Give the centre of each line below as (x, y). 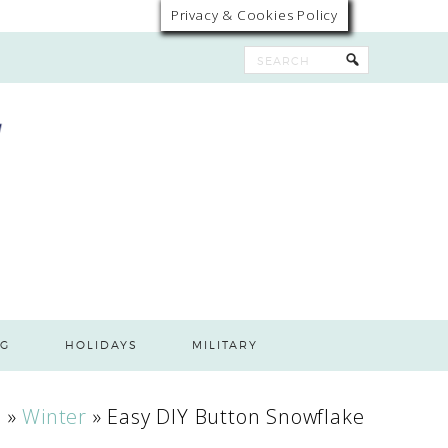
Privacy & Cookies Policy (254, 15)
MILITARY (225, 345)
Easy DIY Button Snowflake (236, 416)
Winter (55, 416)
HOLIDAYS (101, 345)
